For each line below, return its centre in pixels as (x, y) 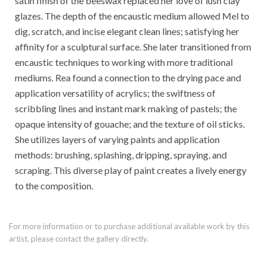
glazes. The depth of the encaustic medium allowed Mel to (132, 16)
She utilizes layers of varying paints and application (117, 140)
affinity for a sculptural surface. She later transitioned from (133, 47)
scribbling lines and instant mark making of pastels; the (126, 109)
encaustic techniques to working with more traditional (124, 62)
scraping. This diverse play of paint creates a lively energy (131, 170)
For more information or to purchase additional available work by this (129, 227)
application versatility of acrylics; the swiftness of (115, 93)
